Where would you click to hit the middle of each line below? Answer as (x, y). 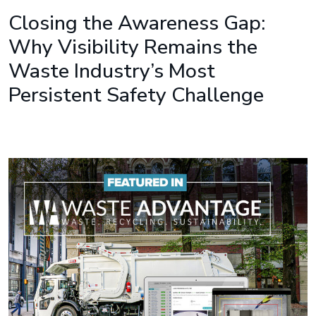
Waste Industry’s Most (112, 71)
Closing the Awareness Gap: (137, 23)
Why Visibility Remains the (133, 47)
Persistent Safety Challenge (136, 95)
